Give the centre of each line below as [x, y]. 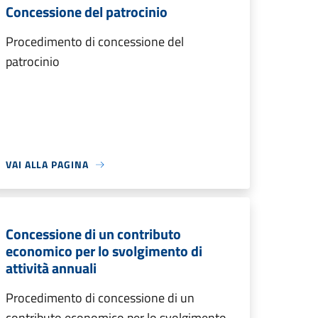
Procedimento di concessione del [95, 42]
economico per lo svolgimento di [104, 251]
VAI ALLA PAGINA [47, 164]
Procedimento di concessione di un [100, 298]
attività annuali [51, 268]
